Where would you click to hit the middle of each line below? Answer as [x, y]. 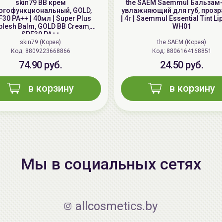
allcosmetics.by [116, 206]
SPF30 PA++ [40, 34]
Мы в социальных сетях [111, 164]
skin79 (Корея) [40, 42]
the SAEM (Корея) [182, 42]
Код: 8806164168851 [189, 51]
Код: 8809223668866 [48, 51]
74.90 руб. [40, 65]
